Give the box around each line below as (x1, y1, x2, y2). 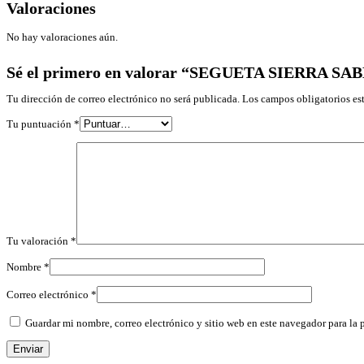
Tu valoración (6, 235, 71, 248)
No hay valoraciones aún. (6, 31, 118, 44)
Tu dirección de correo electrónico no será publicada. (6, 93, 240, 106)
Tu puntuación (6, 118, 74, 131)
